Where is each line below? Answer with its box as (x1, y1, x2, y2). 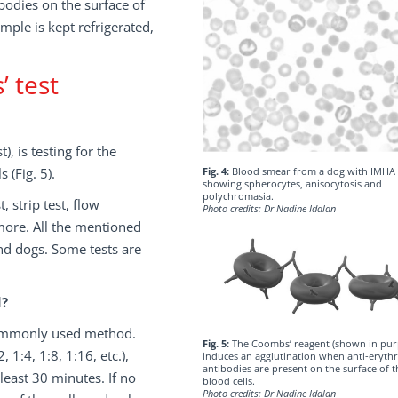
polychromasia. (202, 189, 274, 203)
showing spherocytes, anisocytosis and (202, 177, 382, 191)
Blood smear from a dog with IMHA (228, 164, 395, 179)
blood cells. (202, 373, 255, 387)
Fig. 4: (202, 164, 229, 179)
